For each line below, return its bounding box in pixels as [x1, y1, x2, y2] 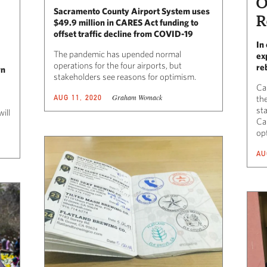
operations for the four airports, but [54, 60, 182, 70]
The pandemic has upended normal [54, 48, 181, 59]
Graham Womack [111, 92, 162, 102]
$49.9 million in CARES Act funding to [54, 17, 198, 27]
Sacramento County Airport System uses [54, 5, 210, 16]
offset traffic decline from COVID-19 [54, 28, 193, 39]
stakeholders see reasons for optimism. [54, 71, 198, 82]
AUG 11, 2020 [54, 92, 103, 102]
